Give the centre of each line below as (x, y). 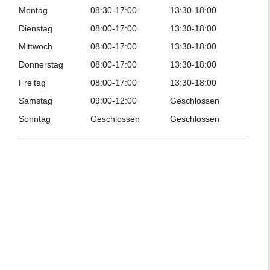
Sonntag (35, 119)
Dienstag (36, 28)
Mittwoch (36, 46)
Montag (33, 10)
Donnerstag (41, 64)
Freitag (32, 83)
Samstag (36, 101)
